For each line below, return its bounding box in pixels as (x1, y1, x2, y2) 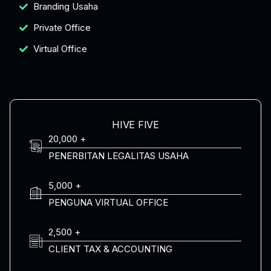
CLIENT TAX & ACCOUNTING (48, 243, 173, 255)
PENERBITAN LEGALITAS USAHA (48, 150, 189, 162)
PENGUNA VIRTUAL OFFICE (48, 197, 169, 209)
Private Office (33, 22, 91, 34)
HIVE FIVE (112, 119, 159, 131)
